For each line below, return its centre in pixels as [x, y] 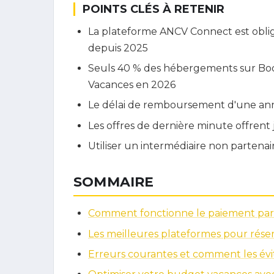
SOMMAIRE [114, 182]
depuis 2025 [118, 48]
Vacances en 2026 [132, 85]
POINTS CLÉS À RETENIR [154, 9]
